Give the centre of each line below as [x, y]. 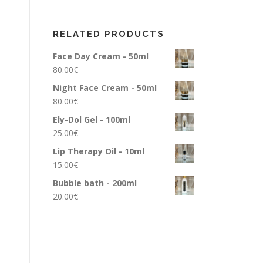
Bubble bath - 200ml [95, 183]
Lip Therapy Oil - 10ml [99, 151]
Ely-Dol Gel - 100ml [92, 119]
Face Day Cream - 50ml [101, 56]
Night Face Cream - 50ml [105, 88]
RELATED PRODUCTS [109, 34]
